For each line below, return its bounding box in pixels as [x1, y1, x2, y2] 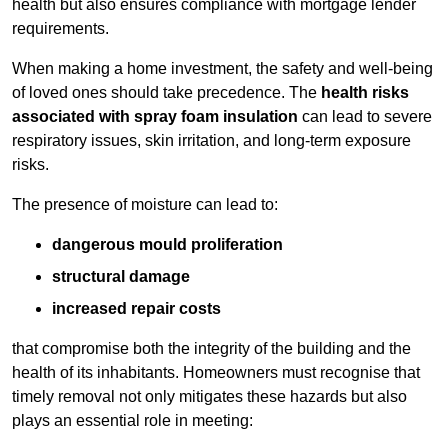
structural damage [52, 268, 190, 286]
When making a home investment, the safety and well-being [12, 60, 433, 78]
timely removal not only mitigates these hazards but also [12, 388, 407, 406]
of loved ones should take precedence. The [12, 84, 321, 102]
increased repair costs [52, 300, 221, 318]
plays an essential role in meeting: [12, 412, 253, 430]
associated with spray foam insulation [12, 108, 298, 126]
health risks [321, 84, 409, 102]
